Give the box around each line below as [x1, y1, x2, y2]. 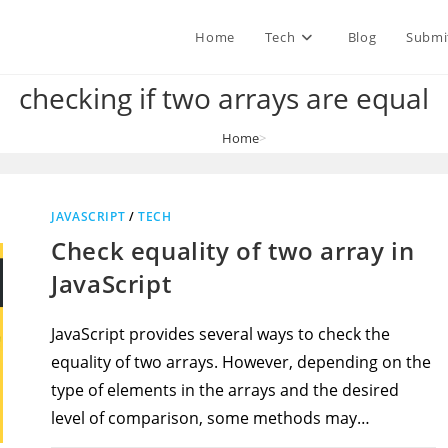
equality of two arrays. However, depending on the [51, 351, 432, 373]
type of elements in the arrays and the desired [51, 379, 400, 401]
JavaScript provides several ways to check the [51, 323, 391, 345]
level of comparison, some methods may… [51, 407, 371, 429]
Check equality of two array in [51, 234, 415, 267]
